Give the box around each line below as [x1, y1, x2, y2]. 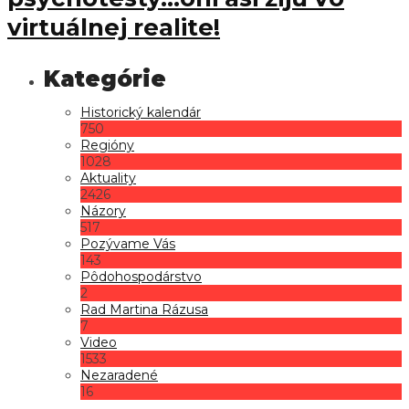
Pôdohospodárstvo [80, 267, 202, 285]
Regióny [80, 136, 134, 153]
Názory [80, 202, 126, 219]
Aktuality [80, 169, 136, 186]
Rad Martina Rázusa [80, 300, 208, 318]
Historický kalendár [80, 103, 201, 121]
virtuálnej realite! [7, 12, 220, 42]
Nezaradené [80, 366, 158, 383]
